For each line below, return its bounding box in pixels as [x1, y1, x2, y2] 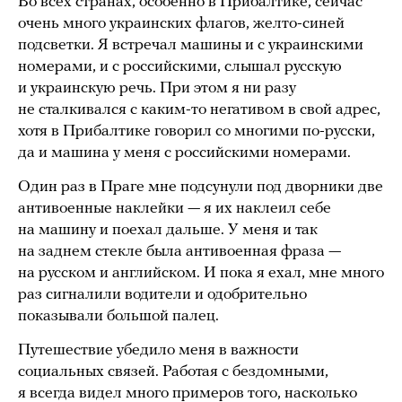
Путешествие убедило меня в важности [18, 341, 299, 359]
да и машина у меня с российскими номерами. [18, 144, 354, 162]
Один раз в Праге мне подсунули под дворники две [18, 178, 383, 196]
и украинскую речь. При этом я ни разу [18, 79, 296, 97]
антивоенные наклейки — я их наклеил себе [18, 199, 331, 217]
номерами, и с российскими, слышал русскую [18, 57, 342, 75]
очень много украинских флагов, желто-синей [18, 14, 345, 32]
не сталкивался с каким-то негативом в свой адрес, [18, 100, 380, 118]
